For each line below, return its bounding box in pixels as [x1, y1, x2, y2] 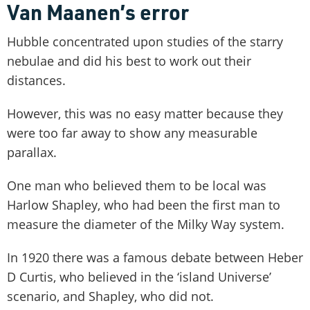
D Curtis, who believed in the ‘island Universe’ [7, 268, 271, 285]
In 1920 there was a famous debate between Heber [7, 248, 303, 266]
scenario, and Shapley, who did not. [7, 287, 214, 304]
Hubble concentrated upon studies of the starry [7, 33, 283, 50]
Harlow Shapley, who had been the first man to [7, 196, 280, 213]
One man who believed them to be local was [7, 176, 266, 194]
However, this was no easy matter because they [7, 104, 283, 122]
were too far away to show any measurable [7, 124, 257, 141]
